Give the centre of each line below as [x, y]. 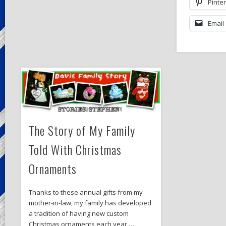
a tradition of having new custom [78, 214]
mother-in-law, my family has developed [90, 203]
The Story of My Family [82, 130]
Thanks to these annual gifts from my [86, 192]
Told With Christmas [75, 150]
